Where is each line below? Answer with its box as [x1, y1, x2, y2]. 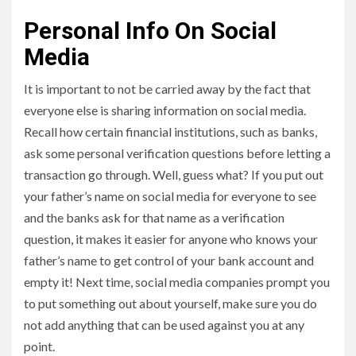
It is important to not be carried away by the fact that [24, 81, 311, 97]
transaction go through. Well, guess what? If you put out [24, 167, 323, 183]
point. [24, 339, 55, 354]
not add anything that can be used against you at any [24, 317, 304, 333]
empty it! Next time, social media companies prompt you [24, 274, 330, 290]
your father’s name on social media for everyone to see [24, 188, 316, 204]
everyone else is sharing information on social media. [24, 103, 306, 118]
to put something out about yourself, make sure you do [24, 296, 317, 311]
